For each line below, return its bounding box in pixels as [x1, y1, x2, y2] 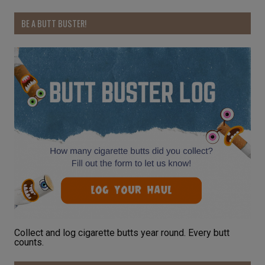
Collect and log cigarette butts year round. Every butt [14, 227, 230, 239]
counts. [14, 237, 44, 248]
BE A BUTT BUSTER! [21, 17, 86, 30]
